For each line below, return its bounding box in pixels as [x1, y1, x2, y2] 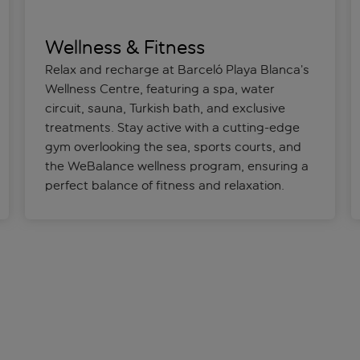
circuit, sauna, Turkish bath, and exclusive [44, 100, 285, 117]
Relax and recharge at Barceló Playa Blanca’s [44, 62, 309, 78]
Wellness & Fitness [44, 36, 205, 59]
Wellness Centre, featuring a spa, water [44, 81, 275, 97]
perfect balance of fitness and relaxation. [44, 178, 284, 194]
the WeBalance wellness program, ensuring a [44, 158, 309, 174]
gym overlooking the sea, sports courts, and [44, 139, 301, 155]
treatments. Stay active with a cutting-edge [44, 120, 300, 136]
